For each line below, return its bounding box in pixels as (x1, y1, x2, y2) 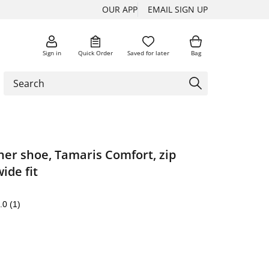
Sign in (42, 48, 61, 57)
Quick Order (78, 48, 113, 57)
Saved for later (127, 48, 169, 57)
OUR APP (102, 4, 138, 15)
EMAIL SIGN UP (148, 4, 208, 15)
